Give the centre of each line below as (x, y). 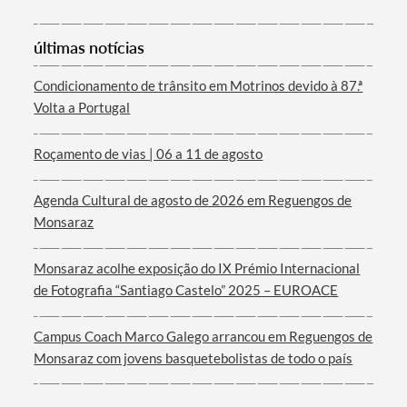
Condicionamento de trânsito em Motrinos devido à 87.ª (199, 85)
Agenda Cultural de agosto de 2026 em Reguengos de (193, 199)
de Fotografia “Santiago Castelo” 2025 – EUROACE (186, 289)
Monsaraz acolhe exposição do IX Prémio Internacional (197, 268)
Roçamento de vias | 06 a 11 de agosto (149, 153)
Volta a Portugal (82, 107)
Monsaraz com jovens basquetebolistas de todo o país (194, 357)
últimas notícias (89, 47)
